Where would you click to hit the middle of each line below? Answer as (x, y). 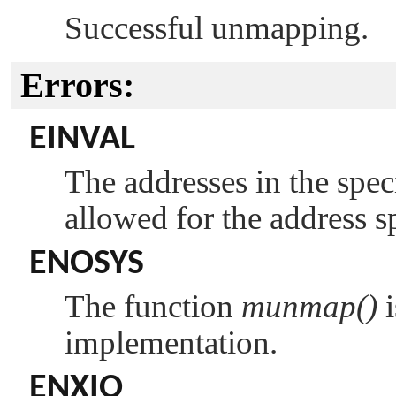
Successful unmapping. (217, 27)
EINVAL (82, 139)
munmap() (309, 306)
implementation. (171, 342)
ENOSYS (87, 264)
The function (153, 306)
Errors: (77, 85)
